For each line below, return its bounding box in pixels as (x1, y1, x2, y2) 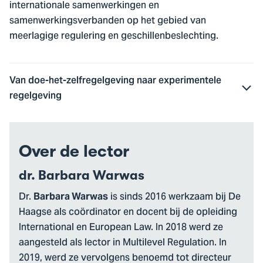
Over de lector (19, 142, 129, 161)
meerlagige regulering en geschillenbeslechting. (9, 26, 218, 47)
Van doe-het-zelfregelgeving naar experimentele (9, 74, 221, 87)
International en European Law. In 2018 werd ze (19, 218, 223, 238)
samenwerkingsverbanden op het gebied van (9, 11, 206, 32)
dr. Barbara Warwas (19, 168, 144, 183)
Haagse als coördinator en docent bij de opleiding (19, 203, 237, 223)
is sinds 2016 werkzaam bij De (108, 187, 241, 208)
